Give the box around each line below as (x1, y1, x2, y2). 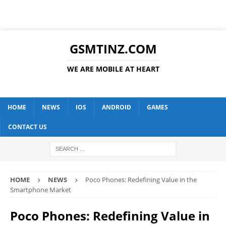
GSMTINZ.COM (69, 40, 157, 57)
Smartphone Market (10, 185, 71, 194)
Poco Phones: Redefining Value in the (85, 175, 197, 184)
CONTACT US (8, 123, 47, 131)
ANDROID (102, 103, 131, 111)
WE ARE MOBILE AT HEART (67, 64, 159, 74)
